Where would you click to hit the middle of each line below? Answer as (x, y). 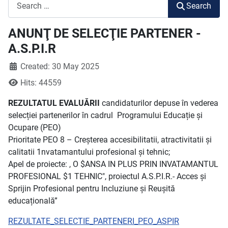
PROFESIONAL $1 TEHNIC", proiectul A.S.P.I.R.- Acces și (107, 176)
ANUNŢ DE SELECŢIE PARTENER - (105, 33)
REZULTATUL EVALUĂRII (54, 103)
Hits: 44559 (41, 82)
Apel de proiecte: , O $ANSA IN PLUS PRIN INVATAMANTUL (113, 164)
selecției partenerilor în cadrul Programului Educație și (105, 115)
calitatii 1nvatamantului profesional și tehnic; (89, 152)
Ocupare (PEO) (35, 127)
